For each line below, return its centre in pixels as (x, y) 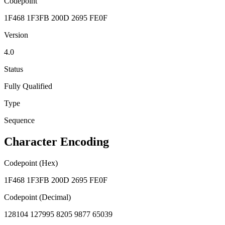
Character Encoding (57, 141)
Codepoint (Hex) (31, 163)
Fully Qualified (28, 86)
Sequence (19, 120)
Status (14, 69)
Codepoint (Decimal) (37, 197)
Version (16, 35)
